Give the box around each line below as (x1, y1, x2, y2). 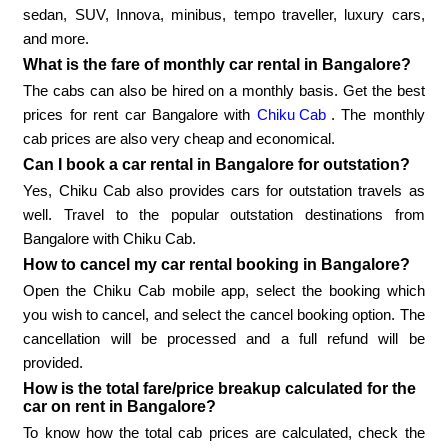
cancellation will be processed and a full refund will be (23, 330, 425, 348)
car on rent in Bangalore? (23, 398, 217, 416)
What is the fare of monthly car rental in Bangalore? (23, 56, 412, 74)
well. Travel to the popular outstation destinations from (23, 206, 425, 224)
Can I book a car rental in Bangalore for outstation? (23, 156, 411, 174)
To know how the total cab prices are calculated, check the (23, 424, 425, 442)
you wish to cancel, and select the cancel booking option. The (23, 306, 425, 324)
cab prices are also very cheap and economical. (23, 130, 336, 148)
